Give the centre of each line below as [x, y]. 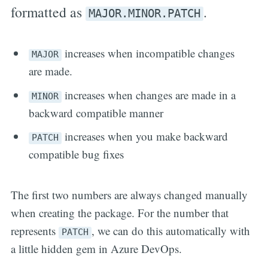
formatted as [48, 12]
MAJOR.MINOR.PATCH [144, 13]
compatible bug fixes [77, 154]
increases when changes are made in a [149, 95]
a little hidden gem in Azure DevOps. [96, 249]
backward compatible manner [96, 112]
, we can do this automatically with [170, 231]
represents [34, 231]
